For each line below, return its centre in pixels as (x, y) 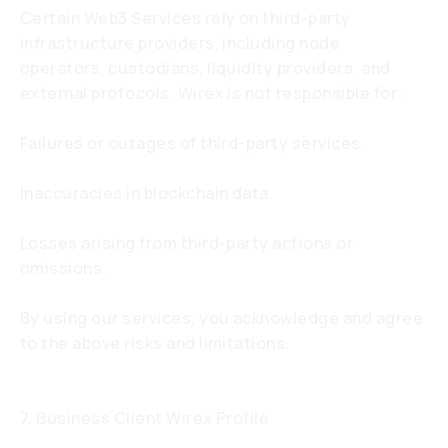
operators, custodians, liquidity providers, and (205, 68)
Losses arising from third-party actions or (187, 243)
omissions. (63, 268)
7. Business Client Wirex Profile (145, 418)
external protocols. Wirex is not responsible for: (211, 93)
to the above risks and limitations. (155, 343)
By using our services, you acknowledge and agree (222, 318)
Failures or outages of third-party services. (193, 143)
